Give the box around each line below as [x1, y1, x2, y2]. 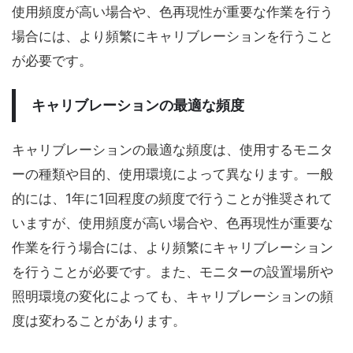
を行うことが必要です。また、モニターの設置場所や [12, 263, 333, 280]
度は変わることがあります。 [12, 312, 186, 329]
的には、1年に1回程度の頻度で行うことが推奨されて [12, 190, 333, 206]
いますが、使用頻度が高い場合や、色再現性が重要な [12, 214, 333, 231]
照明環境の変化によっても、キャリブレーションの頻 [12, 288, 333, 304]
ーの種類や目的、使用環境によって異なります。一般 [12, 165, 333, 182]
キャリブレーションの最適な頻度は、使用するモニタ [12, 141, 333, 158]
